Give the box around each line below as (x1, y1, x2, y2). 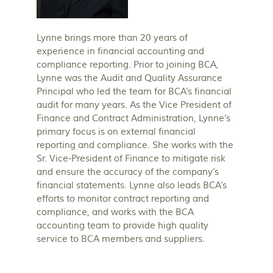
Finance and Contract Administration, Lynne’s (37, 113, 230, 125)
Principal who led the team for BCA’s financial (37, 86, 232, 98)
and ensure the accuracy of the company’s (37, 166, 219, 179)
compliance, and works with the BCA (37, 207, 194, 219)
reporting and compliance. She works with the (37, 140, 233, 152)
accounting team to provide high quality (37, 220, 208, 232)
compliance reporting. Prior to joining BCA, (37, 59, 219, 71)
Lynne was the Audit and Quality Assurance (37, 73, 222, 85)
